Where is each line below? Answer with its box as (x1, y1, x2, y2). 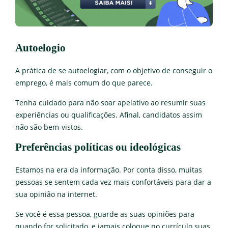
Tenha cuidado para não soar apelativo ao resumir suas (15, 98, 206, 108)
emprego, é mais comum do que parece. (15, 78, 153, 88)
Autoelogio (15, 42, 66, 54)
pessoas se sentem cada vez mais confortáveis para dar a (15, 178, 211, 187)
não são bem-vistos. (15, 123, 83, 132)
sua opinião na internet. (15, 190, 97, 199)
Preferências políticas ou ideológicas (15, 141, 181, 154)
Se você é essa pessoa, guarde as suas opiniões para (15, 210, 194, 219)
